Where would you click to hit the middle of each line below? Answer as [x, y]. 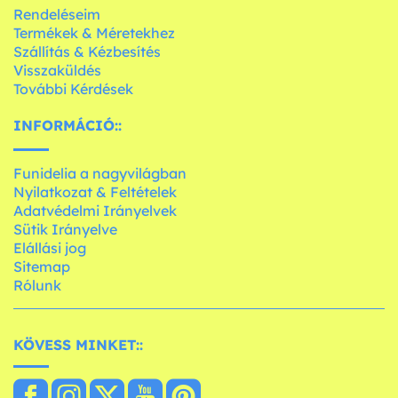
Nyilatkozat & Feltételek [95, 191]
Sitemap [42, 266]
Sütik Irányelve [65, 229]
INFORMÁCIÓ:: [68, 125]
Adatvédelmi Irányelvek [95, 210]
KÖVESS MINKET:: [78, 344]
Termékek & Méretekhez [94, 32]
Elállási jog [50, 247]
